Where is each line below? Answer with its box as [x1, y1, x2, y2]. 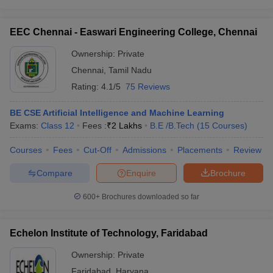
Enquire [126, 168, 156, 178]
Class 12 [41, 121, 74, 130]
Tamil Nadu [108, 65, 152, 75]
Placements [177, 145, 222, 155]
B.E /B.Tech [150, 121, 194, 130]
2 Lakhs [112, 121, 142, 130]
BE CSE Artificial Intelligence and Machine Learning [10, 108, 224, 118]
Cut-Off [83, 145, 112, 155]
